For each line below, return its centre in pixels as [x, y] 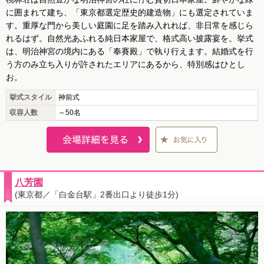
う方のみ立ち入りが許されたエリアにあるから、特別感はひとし [126, 65]
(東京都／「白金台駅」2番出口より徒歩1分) [97, 195]
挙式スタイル [31, 98]
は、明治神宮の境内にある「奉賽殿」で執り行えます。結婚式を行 [130, 52]
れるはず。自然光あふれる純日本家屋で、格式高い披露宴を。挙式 [130, 39]
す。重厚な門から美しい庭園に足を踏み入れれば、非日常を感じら [130, 26]
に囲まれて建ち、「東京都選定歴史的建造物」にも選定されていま [130, 13]
